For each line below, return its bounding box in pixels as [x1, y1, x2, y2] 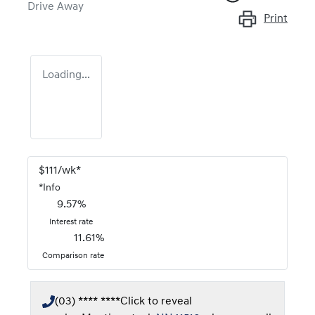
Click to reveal [120, 295, 192, 307]
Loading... [42, 69, 90, 81]
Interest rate [49, 217, 94, 226]
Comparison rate [41, 251, 104, 260]
